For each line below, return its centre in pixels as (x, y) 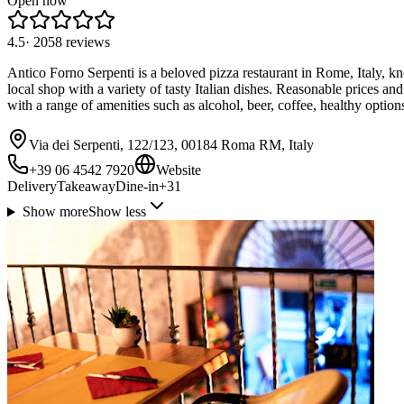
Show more (55, 212)
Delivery (32, 187)
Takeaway (86, 187)
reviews (88, 42)
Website (179, 170)
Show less (117, 212)
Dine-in (137, 187)
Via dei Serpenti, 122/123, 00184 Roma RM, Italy (171, 145)
